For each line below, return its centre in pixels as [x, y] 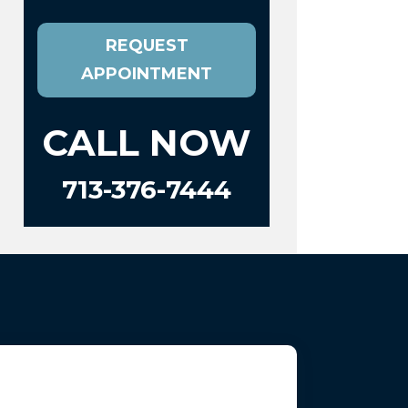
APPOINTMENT [147, 74]
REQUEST [147, 46]
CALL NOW [147, 143]
